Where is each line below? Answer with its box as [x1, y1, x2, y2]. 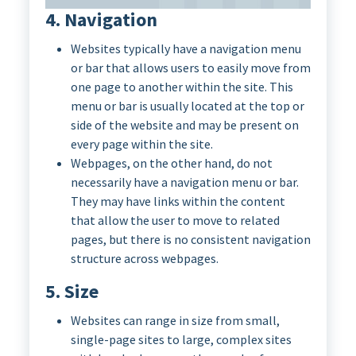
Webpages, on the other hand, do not [70, 155, 273, 172]
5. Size [44, 279, 99, 304]
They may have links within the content [70, 193, 285, 210]
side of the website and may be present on [70, 117, 299, 133]
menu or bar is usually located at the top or [70, 98, 304, 114]
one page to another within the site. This [70, 79, 293, 95]
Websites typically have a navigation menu [70, 41, 301, 57]
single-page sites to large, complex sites [70, 331, 292, 348]
